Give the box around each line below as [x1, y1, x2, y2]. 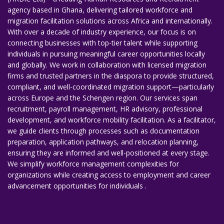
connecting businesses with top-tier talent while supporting [7, 38, 197, 47]
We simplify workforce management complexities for [7, 159, 179, 168]
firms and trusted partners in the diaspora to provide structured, [7, 71, 214, 80]
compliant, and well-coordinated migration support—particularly [7, 82, 214, 91]
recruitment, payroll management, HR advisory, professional [7, 104, 202, 113]
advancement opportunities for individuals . [7, 181, 146, 190]
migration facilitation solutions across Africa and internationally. [7, 16, 212, 25]
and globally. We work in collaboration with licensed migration [7, 60, 206, 69]
